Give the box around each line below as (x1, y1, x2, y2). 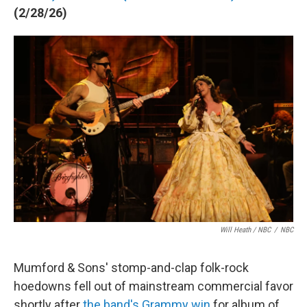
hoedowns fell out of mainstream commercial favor (14, 279, 293, 293)
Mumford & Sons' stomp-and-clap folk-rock (14, 260, 249, 275)
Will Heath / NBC (220, 225, 271, 234)
